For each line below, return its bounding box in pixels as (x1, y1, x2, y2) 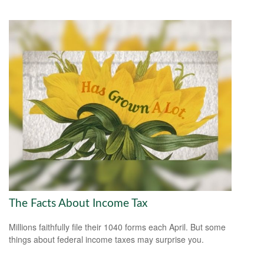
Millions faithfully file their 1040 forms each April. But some (9, 221, 226, 233)
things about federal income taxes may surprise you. (9, 233, 204, 246)
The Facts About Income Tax (9, 197, 147, 209)
